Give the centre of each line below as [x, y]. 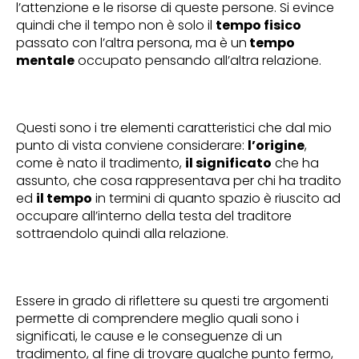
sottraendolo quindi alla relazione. [122, 233]
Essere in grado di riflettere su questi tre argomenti [172, 301]
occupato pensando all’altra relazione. [198, 60]
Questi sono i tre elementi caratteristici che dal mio [174, 127]
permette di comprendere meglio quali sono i [157, 318]
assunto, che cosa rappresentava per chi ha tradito [179, 180]
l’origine [276, 145]
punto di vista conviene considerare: [132, 145]
